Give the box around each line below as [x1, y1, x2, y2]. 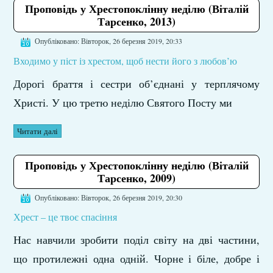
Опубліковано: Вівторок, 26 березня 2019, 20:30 [35, 192, 183, 202]
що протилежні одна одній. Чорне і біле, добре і [13, 250, 260, 266]
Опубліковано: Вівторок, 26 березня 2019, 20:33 [35, 36, 183, 46]
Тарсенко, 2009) [97, 169, 175, 186]
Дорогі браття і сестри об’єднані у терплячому [13, 76, 260, 91]
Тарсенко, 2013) [97, 13, 175, 30]
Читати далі [17, 125, 58, 136]
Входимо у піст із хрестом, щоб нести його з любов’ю [13, 54, 238, 67]
